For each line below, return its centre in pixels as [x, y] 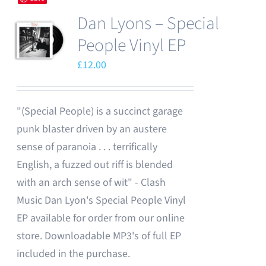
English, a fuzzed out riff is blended [95, 165]
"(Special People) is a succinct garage [100, 111]
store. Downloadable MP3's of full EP [99, 236]
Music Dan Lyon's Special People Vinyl [102, 200]
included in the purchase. [76, 254]
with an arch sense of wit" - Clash [91, 183]
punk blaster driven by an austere [92, 129]
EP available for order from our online [101, 218]
